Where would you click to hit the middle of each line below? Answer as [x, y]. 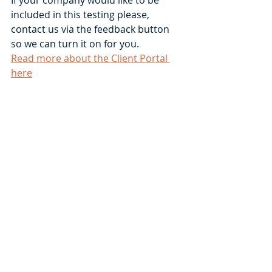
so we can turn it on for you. [77, 43]
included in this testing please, [81, 14]
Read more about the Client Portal [90, 58]
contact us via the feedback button [91, 29]
